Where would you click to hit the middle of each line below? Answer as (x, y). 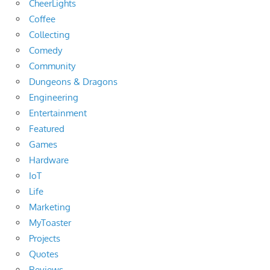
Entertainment (58, 113)
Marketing (50, 207)
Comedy (46, 51)
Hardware (49, 160)
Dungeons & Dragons (73, 82)
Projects (45, 239)
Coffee (42, 19)
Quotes (44, 254)
